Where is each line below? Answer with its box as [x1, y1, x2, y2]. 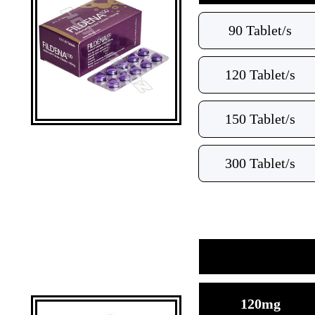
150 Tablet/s [225, 111, 295, 127]
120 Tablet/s [225, 67, 295, 82]
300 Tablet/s [225, 155, 295, 171]
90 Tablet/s [229, 22, 292, 38]
